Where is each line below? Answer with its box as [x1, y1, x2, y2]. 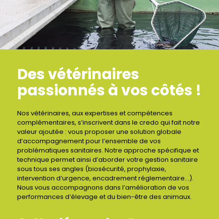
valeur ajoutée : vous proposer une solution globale [17, 127, 181, 136]
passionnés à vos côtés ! [17, 80, 201, 101]
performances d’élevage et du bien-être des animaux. [17, 192, 192, 201]
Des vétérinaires [17, 64, 139, 85]
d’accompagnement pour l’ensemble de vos [17, 136, 161, 146]
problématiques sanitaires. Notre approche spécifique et [17, 146, 199, 155]
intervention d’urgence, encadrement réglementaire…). [17, 174, 194, 183]
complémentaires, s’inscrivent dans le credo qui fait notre [17, 118, 200, 127]
